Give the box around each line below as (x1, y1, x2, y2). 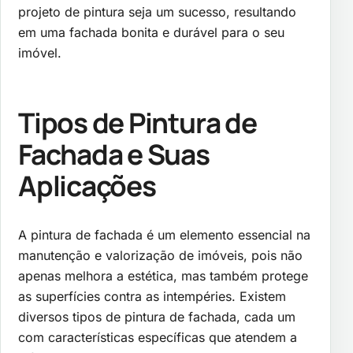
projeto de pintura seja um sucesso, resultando (18, 3, 296, 20)
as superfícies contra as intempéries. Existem (18, 288, 286, 305)
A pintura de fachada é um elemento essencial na (18, 227, 310, 243)
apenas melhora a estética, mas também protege (18, 268, 308, 284)
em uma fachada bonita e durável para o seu (18, 24, 284, 40)
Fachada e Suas (18, 135, 210, 174)
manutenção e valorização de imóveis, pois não (18, 247, 303, 264)
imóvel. (18, 44, 61, 61)
